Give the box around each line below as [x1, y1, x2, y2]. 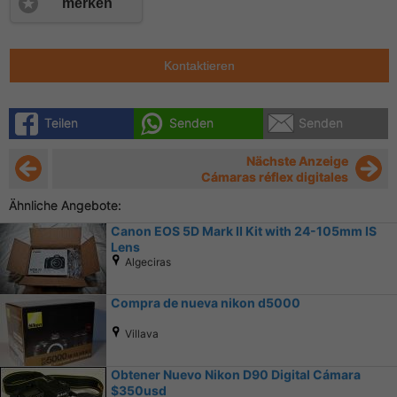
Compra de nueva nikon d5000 [111, 295, 300, 311]
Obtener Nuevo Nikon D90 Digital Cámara [111, 367, 361, 383]
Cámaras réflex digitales [201, 169, 348, 185]
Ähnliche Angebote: [9, 198, 121, 214]
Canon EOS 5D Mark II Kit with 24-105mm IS [111, 223, 377, 239]
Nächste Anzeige [246, 153, 348, 169]
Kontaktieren [164, 58, 235, 74]
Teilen [44, 115, 78, 131]
